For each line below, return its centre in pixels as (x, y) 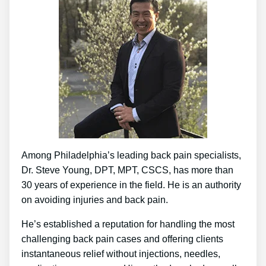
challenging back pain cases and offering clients (122, 239)
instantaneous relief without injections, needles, (121, 254)
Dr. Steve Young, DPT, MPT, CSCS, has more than (127, 170)
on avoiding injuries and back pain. (95, 200)
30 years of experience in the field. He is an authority (131, 185)
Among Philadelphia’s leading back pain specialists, (131, 156)
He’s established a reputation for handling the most (128, 224)
